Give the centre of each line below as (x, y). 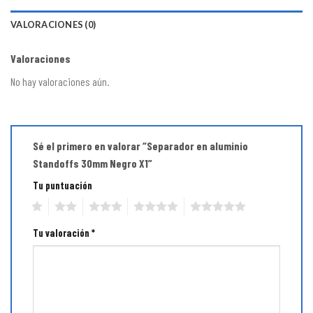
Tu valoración (62, 233)
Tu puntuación (63, 186)
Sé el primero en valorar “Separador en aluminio (140, 146)
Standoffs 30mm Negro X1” (94, 163)
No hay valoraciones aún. (60, 81)
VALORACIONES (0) (53, 24)
